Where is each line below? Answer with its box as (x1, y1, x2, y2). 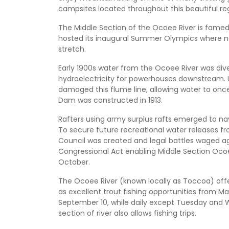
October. (58, 157, 90, 168)
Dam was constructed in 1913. (58, 95, 163, 106)
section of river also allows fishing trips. (58, 208, 196, 219)
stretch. (58, 44, 86, 55)
